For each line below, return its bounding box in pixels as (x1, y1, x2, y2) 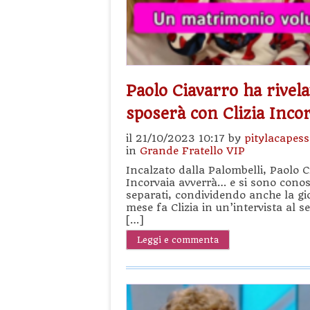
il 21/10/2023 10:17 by (126, 132, 244, 145)
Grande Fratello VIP (140, 145, 245, 157)
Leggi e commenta (137, 235, 219, 245)
